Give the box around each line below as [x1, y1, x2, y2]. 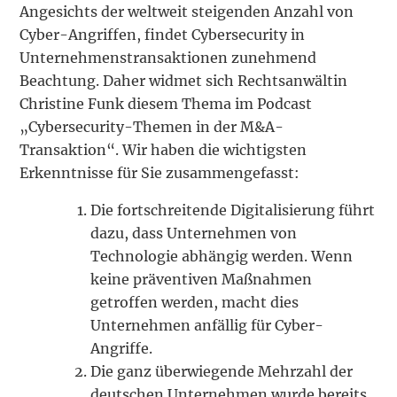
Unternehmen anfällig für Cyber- [90, 315, 324, 334]
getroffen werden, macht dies [90, 292, 300, 311]
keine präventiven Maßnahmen [90, 269, 313, 288]
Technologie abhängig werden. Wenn [90, 246, 354, 265]
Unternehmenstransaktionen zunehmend [19, 48, 317, 66]
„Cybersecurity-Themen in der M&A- [19, 117, 284, 136]
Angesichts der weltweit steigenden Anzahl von [19, 2, 354, 20]
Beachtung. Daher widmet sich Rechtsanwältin [19, 71, 348, 90]
